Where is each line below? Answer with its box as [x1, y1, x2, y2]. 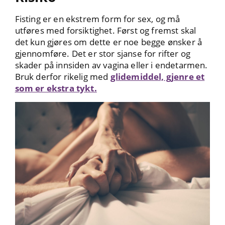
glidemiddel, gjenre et [110, 70, 205, 82]
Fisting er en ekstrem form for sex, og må [15, 13, 180, 25]
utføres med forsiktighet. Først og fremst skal [15, 24, 196, 36]
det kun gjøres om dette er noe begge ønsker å [15, 36, 202, 48]
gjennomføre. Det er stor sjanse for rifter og [15, 47, 191, 59]
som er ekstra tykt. [15, 82, 97, 94]
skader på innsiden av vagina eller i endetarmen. [15, 59, 208, 71]
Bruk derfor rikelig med [15, 70, 110, 82]
